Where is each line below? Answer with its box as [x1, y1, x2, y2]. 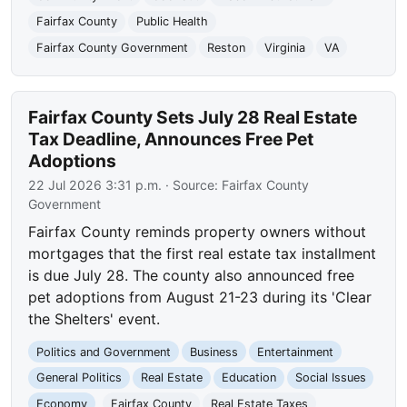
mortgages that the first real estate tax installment [28, 243, 377, 263]
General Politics [36, 371, 123, 385]
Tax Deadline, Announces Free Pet [28, 127, 314, 150]
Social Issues [294, 371, 366, 385]
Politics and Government [36, 344, 172, 359]
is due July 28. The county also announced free [28, 265, 355, 284]
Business [189, 344, 238, 359]
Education [221, 371, 276, 385]
